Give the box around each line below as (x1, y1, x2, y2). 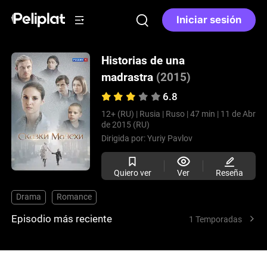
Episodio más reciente (11, 212, 113, 225)
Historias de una (101, 54, 185, 68)
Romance (57, 192, 92, 202)
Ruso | (165, 109, 188, 119)
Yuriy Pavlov (147, 133, 193, 144)
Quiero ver (113, 167, 151, 178)
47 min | (190, 109, 219, 119)
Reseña (215, 167, 243, 178)
